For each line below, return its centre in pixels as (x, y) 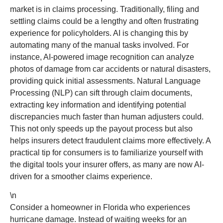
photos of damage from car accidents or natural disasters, (110, 69)
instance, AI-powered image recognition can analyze (102, 57)
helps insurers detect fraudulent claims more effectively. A (110, 140)
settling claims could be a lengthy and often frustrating (104, 21)
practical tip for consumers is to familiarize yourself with (107, 152)
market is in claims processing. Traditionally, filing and (105, 9)
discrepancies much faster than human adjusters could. (107, 116)
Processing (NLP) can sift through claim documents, (101, 93)
